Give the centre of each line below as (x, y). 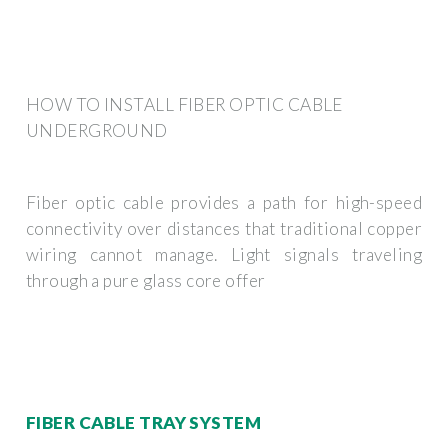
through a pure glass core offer (146, 281)
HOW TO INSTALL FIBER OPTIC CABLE (184, 104)
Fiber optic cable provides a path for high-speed (224, 203)
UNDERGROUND (97, 130)
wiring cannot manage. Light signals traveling (224, 255)
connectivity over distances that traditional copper (224, 229)
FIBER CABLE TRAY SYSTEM (143, 422)
